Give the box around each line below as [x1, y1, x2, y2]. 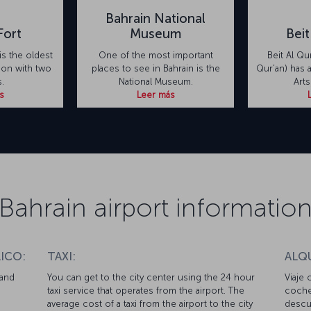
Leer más [136, 90, 175, 101]
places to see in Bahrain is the [91, 63, 220, 74]
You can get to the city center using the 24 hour [47, 272, 255, 283]
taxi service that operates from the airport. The [47, 285, 245, 296]
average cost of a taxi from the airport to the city [47, 299, 253, 310]
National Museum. [118, 76, 193, 87]
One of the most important [98, 50, 213, 61]
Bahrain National [106, 10, 205, 27]
